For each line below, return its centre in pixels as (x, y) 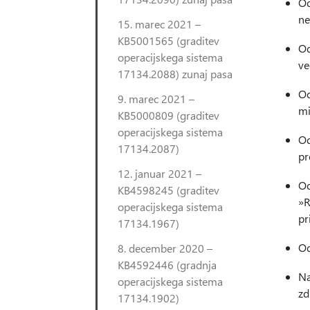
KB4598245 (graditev (168, 190)
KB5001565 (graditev (168, 40)
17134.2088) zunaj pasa (175, 74)
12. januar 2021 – (159, 173)
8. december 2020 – (165, 248)
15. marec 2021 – (159, 24)
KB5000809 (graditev (168, 115)
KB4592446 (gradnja (167, 265)
